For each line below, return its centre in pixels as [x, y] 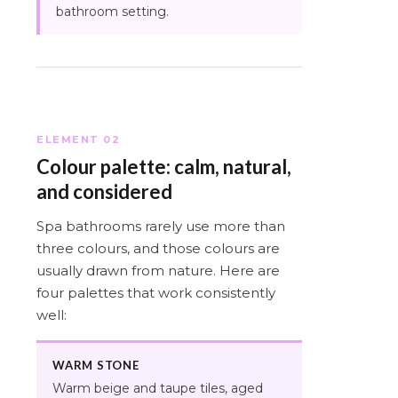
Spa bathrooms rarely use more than [161, 226]
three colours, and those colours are [158, 248]
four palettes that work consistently [156, 292]
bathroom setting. [112, 11]
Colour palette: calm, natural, [164, 166]
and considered [104, 191]
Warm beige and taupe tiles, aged [158, 388]
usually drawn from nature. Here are [158, 270]
